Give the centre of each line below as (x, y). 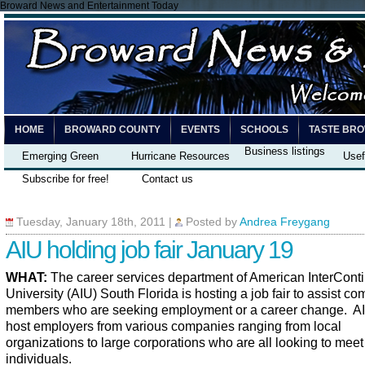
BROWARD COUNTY (112, 130)
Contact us (167, 179)
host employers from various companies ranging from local (174, 326)
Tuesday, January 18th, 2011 (91, 222)
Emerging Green (60, 156)
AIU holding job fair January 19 (149, 250)
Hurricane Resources (180, 156)
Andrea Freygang (285, 222)
